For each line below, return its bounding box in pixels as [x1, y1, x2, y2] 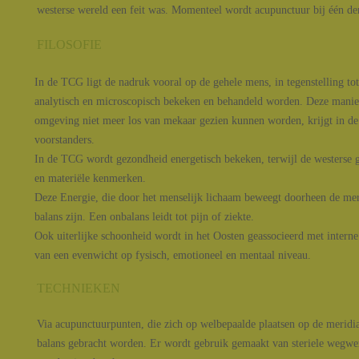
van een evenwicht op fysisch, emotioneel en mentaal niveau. [34, 249, 311, 261]
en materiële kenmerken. [34, 172, 146, 184]
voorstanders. [34, 134, 95, 146]
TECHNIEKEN [37, 281, 120, 295]
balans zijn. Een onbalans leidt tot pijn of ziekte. [34, 211, 254, 223]
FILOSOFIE [37, 38, 102, 51]
